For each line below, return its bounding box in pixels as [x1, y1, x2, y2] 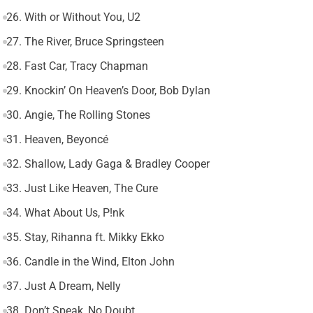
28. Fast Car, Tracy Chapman [6, 59, 148, 73]
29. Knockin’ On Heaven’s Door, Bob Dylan [6, 84, 210, 98]
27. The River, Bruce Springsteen [6, 35, 164, 49]
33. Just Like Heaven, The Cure [6, 182, 158, 196]
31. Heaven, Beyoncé [6, 133, 108, 147]
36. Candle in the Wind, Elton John [6, 255, 175, 269]
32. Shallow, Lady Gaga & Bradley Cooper [6, 157, 210, 171]
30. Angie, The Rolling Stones [6, 108, 150, 122]
